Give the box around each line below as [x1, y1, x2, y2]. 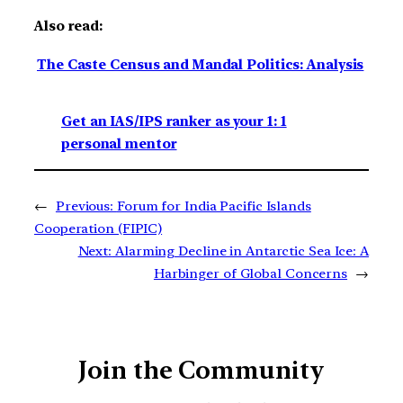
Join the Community [78, 354, 325, 385]
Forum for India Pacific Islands [116, 197, 311, 214]
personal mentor [61, 135, 177, 152]
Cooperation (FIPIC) [34, 219, 163, 237]
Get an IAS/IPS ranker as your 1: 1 [61, 112, 287, 130]
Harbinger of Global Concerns [153, 264, 348, 282]
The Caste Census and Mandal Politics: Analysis [37, 57, 364, 73]
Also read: [34, 18, 103, 35]
